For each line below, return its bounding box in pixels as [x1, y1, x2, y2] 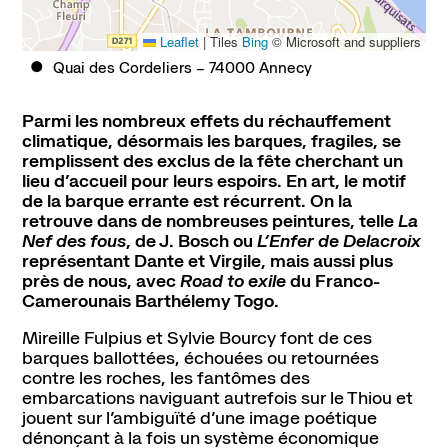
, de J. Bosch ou [125, 229, 257, 252]
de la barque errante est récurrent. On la [21, 189, 352, 212]
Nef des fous [21, 229, 126, 252]
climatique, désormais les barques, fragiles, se [21, 129, 401, 152]
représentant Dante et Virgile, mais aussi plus [21, 249, 393, 272]
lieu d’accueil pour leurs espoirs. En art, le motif [21, 169, 406, 192]
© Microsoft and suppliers [268, 32, 422, 52]
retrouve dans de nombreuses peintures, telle [21, 209, 398, 232]
